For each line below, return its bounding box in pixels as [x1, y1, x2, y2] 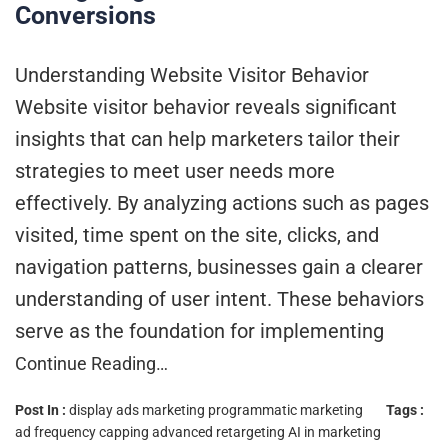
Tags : [386, 401, 424, 418]
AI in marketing [288, 423, 381, 440]
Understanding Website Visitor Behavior [15, 62, 369, 87]
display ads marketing [69, 401, 205, 418]
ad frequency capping [15, 423, 149, 440]
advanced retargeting [152, 423, 285, 440]
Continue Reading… [15, 352, 168, 374]
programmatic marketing [208, 401, 363, 418]
